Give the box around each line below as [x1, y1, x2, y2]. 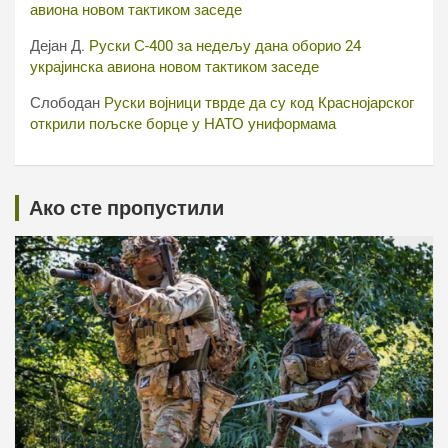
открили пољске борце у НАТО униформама [30, 115, 336, 133]
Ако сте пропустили [29, 196, 224, 220]
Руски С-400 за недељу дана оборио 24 [89, 37, 361, 55]
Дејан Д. [30, 37, 85, 55]
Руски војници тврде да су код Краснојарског [104, 94, 414, 112]
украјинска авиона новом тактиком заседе [30, 58, 319, 76]
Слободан [30, 94, 100, 112]
